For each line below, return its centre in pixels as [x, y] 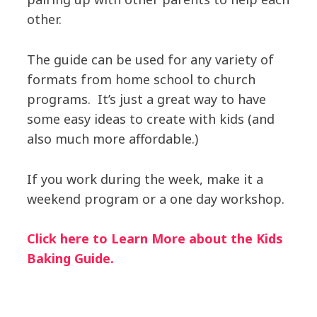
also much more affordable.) [112, 138]
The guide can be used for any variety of [150, 59]
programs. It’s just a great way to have [146, 99]
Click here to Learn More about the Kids [155, 239]
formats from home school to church [141, 79]
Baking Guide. [70, 259]
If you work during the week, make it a [145, 179]
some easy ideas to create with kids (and [150, 119]
